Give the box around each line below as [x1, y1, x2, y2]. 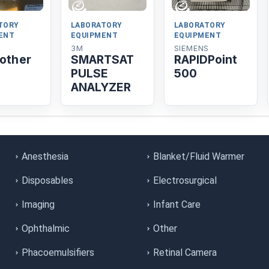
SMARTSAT [70, 52, 134, 67]
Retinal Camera [153, 246, 217, 258]
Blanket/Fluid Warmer [153, 150, 244, 162]
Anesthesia [22, 150, 68, 162]
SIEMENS [174, 44, 210, 53]
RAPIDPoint [174, 52, 238, 67]
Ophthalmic [22, 222, 70, 234]
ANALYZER [70, 80, 131, 95]
